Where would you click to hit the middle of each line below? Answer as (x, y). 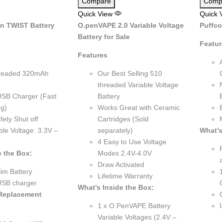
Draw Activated (121, 164)
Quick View (96, 14)
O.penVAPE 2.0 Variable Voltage (131, 25)
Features (92, 55)
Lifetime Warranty (125, 176)
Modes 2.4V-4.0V (124, 153)
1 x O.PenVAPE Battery (134, 205)
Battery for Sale (104, 36)
